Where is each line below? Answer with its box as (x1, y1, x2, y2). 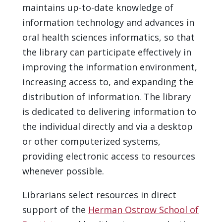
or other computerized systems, (22, 135, 161, 147)
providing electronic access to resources (22, 150, 195, 162)
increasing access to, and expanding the (22, 75, 193, 88)
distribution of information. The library (22, 90, 191, 103)
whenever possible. (22, 165, 104, 177)
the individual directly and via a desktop (22, 120, 193, 132)
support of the (22, 203, 88, 216)
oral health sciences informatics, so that (22, 31, 195, 43)
